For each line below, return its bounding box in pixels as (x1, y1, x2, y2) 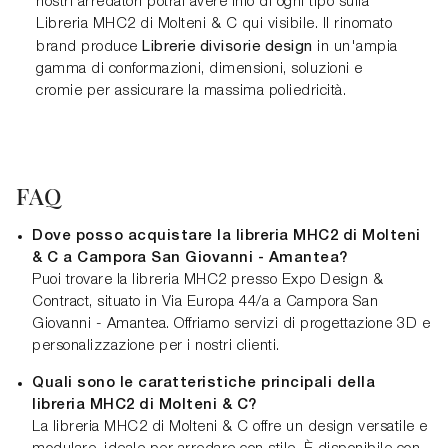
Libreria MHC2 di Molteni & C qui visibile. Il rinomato (36, 17, 392, 32)
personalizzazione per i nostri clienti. (32, 339, 280, 354)
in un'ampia (312, 40, 398, 55)
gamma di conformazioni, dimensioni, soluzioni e (36, 62, 363, 77)
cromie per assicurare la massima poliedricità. (36, 84, 346, 99)
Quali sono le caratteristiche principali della (32, 376, 375, 391)
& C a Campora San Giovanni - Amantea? (32, 251, 348, 266)
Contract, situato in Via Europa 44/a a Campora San (32, 295, 378, 310)
